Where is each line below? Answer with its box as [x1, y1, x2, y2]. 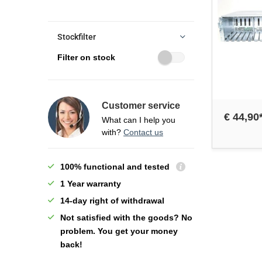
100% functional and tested [60, 162, 172, 171]
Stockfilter [57, 32, 96, 42]
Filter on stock [57, 53, 115, 62]
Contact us [123, 127, 163, 137]
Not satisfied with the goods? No [60, 213, 192, 222]
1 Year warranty [60, 179, 121, 188]
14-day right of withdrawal [60, 196, 164, 205]
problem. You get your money [60, 226, 178, 236]
